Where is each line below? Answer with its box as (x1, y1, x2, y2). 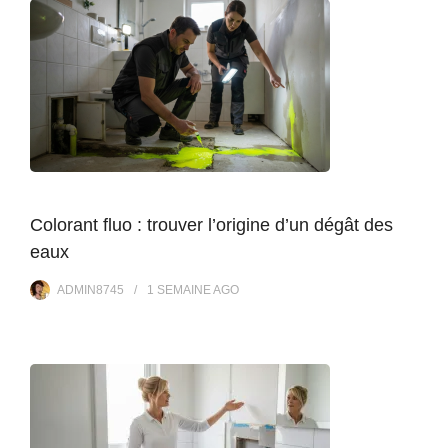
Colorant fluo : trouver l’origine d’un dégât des (30, 214, 393, 235)
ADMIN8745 (57, 282, 124, 297)
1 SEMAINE (147, 282, 211, 297)
